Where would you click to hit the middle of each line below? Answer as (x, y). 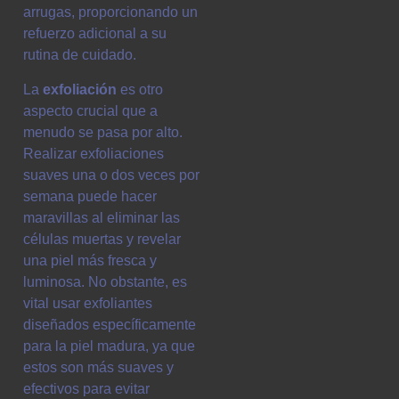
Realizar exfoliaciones (94, 153)
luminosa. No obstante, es (105, 281)
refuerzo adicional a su (95, 34)
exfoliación (80, 89)
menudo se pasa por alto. (103, 132)
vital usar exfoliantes (88, 303)
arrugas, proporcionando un (110, 12)
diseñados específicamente (110, 324)
